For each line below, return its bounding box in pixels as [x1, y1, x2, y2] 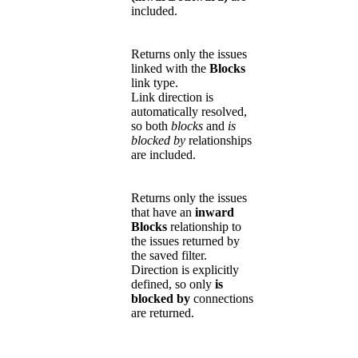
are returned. [131, 305, 194, 320]
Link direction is [131, 89, 213, 104]
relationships [185, 133, 252, 147]
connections [190, 291, 253, 305]
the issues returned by [131, 233, 240, 248]
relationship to [167, 219, 241, 233]
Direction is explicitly [131, 262, 239, 276]
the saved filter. [131, 248, 207, 262]
